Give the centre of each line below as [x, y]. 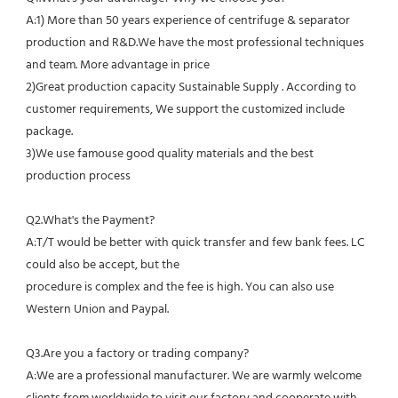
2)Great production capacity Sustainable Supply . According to [191, 88]
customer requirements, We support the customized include [185, 110]
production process [78, 177]
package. [49, 132]
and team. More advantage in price [118, 66]
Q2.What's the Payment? [90, 221]
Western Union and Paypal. [99, 310]
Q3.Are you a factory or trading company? [137, 354]
